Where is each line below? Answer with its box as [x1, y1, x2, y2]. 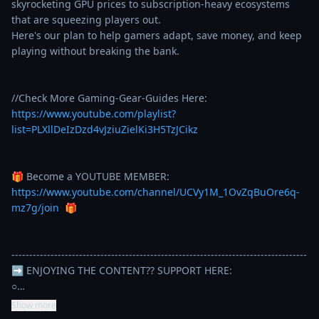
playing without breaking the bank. [11, 44, 179, 58]
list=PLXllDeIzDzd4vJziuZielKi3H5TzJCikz [11, 122, 198, 136]
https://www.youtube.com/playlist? [11, 107, 176, 120]
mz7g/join [11, 201, 59, 214]
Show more [11, 299, 56, 311]
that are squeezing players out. [11, 13, 161, 26]
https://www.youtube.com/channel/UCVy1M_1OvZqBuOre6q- [11, 185, 300, 199]
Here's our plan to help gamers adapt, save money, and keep [11, 28, 302, 42]
